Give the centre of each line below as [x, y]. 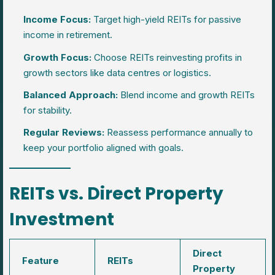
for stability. [47, 110]
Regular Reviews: [64, 132]
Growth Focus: [57, 57]
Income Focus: [57, 20]
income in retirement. [68, 35]
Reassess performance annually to [178, 132]
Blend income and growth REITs [186, 95]
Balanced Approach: [70, 95]
